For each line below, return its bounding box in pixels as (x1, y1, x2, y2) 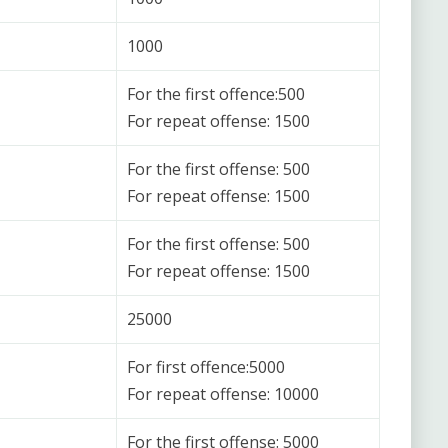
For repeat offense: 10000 (127, 382, 319, 405)
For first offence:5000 (127, 355, 285, 378)
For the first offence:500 (127, 82, 305, 105)
